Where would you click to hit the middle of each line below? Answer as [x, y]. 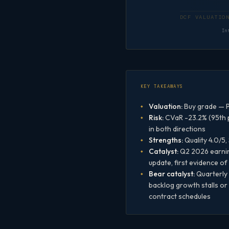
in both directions [177, 129]
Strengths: [166, 140]
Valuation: [166, 107]
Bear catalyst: [172, 174]
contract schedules [180, 197]
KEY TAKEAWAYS [162, 87]
